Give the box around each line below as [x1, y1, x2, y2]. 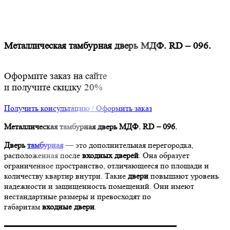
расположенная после [4, 150, 82, 160]
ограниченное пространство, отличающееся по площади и [4, 160, 209, 170]
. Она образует [139, 150, 189, 160]
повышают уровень [148, 170, 219, 181]
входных [82, 150, 112, 160]
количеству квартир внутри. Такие [4, 170, 128, 181]
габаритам [4, 201, 42, 212]
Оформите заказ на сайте [4, 71, 107, 82]
